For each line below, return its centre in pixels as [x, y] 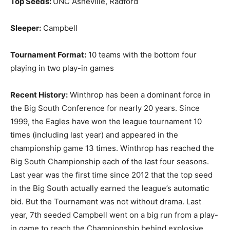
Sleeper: [26, 28]
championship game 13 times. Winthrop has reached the [112, 148]
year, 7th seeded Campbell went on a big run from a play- [114, 215]
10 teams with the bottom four [141, 54]
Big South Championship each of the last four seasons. [110, 161]
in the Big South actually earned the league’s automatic [110, 188]
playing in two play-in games [62, 68]
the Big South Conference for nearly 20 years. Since [105, 108]
